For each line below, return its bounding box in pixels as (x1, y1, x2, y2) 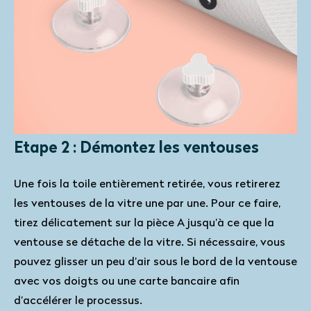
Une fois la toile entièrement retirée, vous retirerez (14, 179, 280, 190)
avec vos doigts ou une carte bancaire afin (14, 276, 239, 287)
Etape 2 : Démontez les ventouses (14, 141, 259, 157)
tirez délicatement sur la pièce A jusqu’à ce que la (14, 218, 274, 229)
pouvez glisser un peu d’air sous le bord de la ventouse (14, 257, 297, 268)
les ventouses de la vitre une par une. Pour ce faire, (14, 199, 280, 210)
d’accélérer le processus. (14, 296, 142, 307)
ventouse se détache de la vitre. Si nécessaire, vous (14, 237, 285, 249)
